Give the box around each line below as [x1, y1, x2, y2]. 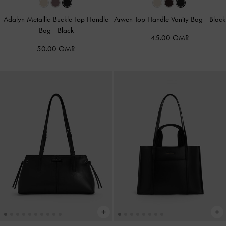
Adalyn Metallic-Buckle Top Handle [4, 15, 109, 24]
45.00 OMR [150, 33, 189, 43]
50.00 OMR [37, 44, 76, 54]
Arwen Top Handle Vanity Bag [114, 15, 205, 24]
